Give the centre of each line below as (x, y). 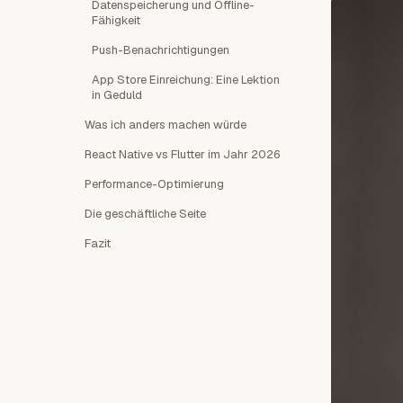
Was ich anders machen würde (166, 125)
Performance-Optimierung (154, 184)
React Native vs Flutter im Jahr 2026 (182, 154)
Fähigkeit (116, 20)
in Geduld (117, 95)
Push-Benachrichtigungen (161, 50)
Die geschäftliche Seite (145, 214)
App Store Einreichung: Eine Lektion (186, 80)
